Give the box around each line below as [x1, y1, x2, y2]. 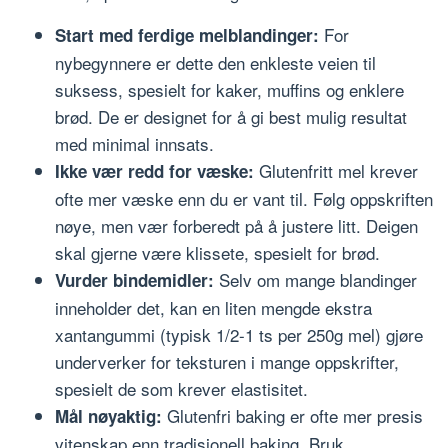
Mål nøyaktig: [55, 404, 162, 429]
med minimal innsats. [55, 131, 214, 157]
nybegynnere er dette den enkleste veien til [55, 50, 376, 76]
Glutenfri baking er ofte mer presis [162, 403, 423, 429]
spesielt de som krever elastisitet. [55, 376, 308, 402]
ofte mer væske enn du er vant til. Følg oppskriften [55, 186, 433, 212]
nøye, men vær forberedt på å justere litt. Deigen [55, 213, 418, 239]
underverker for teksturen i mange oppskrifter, [55, 349, 399, 375]
